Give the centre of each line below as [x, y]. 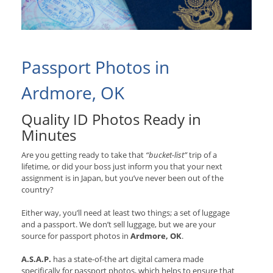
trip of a [203, 155]
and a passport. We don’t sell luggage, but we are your [119, 225]
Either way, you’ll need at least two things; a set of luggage [126, 213]
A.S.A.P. [36, 259]
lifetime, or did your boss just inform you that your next [122, 167]
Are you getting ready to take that [83, 155]
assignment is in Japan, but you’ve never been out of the [122, 178]
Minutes [49, 135]
